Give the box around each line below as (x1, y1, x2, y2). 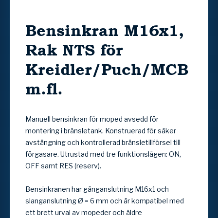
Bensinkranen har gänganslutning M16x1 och (25, 184, 169, 193)
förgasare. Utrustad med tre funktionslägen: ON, (25, 149, 181, 158)
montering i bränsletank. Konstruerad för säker (25, 126, 176, 135)
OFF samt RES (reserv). (25, 161, 101, 170)
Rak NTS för (25, 38, 123, 61)
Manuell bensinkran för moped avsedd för (25, 114, 159, 123)
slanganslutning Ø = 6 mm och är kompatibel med (25, 196, 184, 205)
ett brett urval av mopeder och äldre (25, 208, 142, 217)
